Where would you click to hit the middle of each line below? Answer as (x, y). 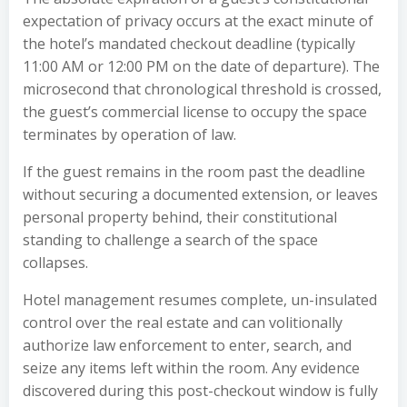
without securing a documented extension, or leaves (200, 194)
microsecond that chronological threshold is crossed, (202, 89)
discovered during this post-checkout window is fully (200, 391)
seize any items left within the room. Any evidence (191, 368)
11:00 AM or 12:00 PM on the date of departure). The (201, 66)
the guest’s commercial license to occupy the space (195, 112)
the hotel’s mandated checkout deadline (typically (189, 44)
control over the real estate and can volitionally (183, 323)
